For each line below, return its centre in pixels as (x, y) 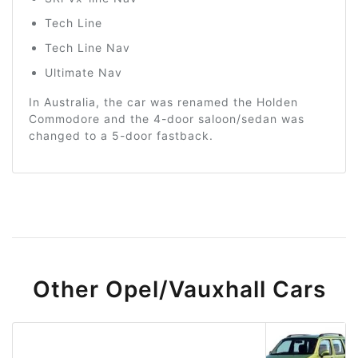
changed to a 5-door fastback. (121, 135)
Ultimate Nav (84, 72)
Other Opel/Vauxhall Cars (179, 289)
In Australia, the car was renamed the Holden (163, 102)
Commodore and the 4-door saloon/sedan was (167, 119)
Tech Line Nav (88, 48)
